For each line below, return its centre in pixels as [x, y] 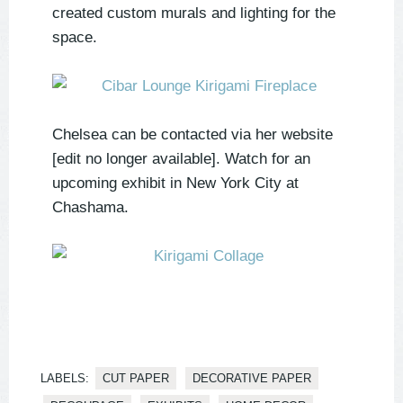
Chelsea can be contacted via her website [193, 135]
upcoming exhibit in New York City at [175, 184]
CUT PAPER [136, 379]
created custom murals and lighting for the [194, 13]
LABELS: [65, 379]
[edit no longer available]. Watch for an [181, 159]
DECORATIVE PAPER [252, 379]
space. [75, 38]
